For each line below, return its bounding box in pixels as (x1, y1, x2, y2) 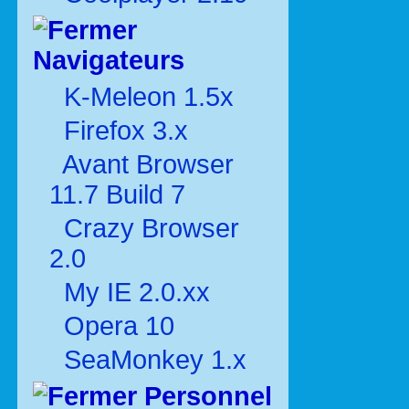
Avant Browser (62, 150, 234, 179)
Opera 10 (64, 311, 174, 341)
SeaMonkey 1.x (57, 345, 246, 374)
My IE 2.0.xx (64, 278, 210, 307)
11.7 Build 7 (49, 180, 185, 209)
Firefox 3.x (64, 116, 188, 145)
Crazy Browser (64, 214, 239, 243)
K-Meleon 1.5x (64, 82, 234, 111)
